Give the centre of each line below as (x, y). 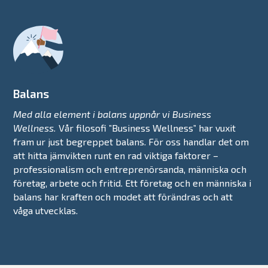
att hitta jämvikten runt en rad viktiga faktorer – (116, 155)
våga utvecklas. (46, 210)
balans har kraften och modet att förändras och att (123, 196)
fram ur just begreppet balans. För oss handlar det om (131, 141)
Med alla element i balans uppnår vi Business (112, 114)
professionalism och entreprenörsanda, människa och (130, 169)
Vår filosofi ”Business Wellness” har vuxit (146, 127)
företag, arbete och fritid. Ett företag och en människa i (133, 182)
